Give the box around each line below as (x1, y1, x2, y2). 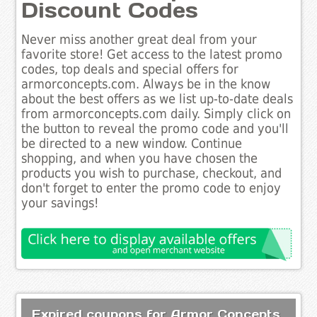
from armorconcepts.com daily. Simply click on (21, 107, 292, 122)
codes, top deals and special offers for (21, 62, 239, 77)
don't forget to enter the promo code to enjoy (21, 181, 282, 196)
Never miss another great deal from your (21, 33, 258, 47)
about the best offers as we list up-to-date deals (21, 92, 294, 107)
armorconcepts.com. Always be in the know (21, 77, 271, 92)
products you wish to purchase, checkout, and (21, 166, 282, 181)
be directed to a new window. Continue (21, 137, 243, 151)
